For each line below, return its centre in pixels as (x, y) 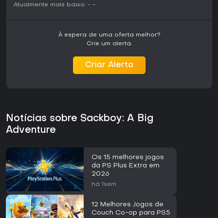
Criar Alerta (109, 65)
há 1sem (104, 185)
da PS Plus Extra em (126, 166)
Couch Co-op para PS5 (131, 213)
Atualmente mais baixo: (50, 5)
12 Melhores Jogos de (127, 205)
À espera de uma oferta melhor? (109, 35)
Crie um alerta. (109, 44)
